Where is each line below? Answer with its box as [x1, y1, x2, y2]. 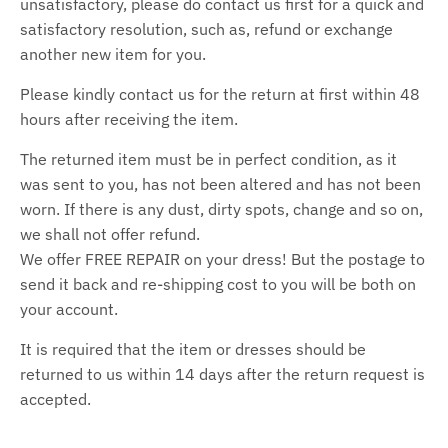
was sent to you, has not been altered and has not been [20, 173, 421, 194]
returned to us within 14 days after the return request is [20, 363, 425, 384]
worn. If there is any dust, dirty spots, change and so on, [20, 198, 423, 219]
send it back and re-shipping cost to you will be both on [20, 273, 416, 294]
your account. [20, 298, 118, 319]
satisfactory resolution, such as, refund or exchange [20, 18, 393, 39]
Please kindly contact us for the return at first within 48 [20, 83, 420, 104]
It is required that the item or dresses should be [20, 338, 366, 359]
